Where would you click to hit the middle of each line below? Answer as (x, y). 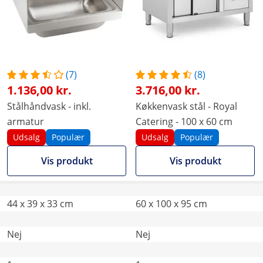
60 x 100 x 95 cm (171, 204)
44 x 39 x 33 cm (40, 204)
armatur (26, 122)
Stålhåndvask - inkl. (49, 106)
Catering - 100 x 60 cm (184, 122)
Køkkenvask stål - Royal (186, 106)
